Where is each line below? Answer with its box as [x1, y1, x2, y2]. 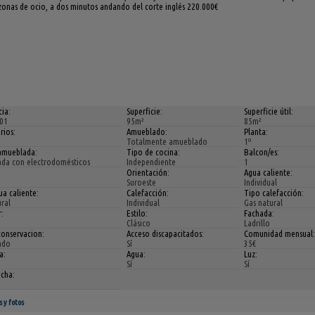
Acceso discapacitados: [127, 228, 205, 238]
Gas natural [244, 197, 283, 207]
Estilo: [127, 207, 148, 218]
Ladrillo [244, 217, 271, 228]
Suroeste [127, 176, 157, 187]
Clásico [127, 217, 151, 228]
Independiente [127, 156, 176, 167]
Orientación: [127, 167, 170, 177]
